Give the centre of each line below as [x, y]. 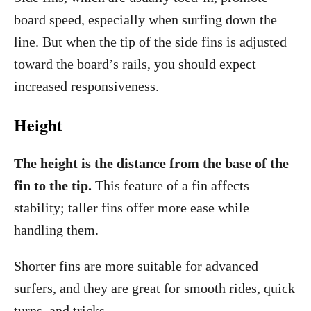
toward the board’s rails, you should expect [135, 64]
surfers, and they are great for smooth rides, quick [154, 288]
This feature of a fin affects [170, 185]
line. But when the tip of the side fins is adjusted [150, 42]
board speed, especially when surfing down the [145, 19]
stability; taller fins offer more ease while [132, 208]
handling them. [56, 230]
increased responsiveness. [86, 86]
